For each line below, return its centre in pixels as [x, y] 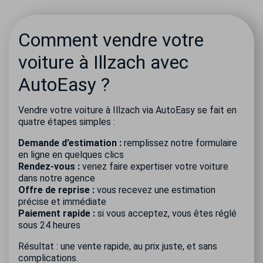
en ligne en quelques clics [71, 155]
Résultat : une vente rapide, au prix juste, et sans [118, 246]
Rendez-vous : [49, 166]
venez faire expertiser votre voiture [154, 166]
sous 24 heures [49, 225]
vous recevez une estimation [155, 190]
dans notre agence [57, 178]
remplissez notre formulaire [179, 143]
